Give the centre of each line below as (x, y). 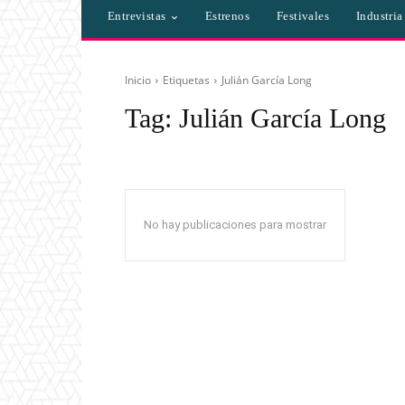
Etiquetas (186, 80)
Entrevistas (137, 16)
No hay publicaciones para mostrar (235, 225)
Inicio (138, 80)
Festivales (303, 16)
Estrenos (227, 16)
